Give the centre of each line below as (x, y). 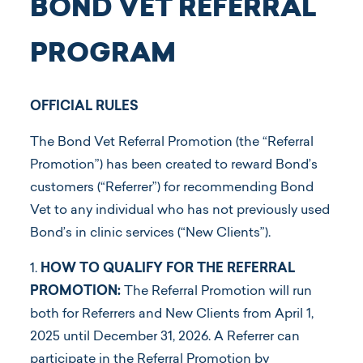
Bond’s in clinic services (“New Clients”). (150, 233)
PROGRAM (103, 56)
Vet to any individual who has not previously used (180, 210)
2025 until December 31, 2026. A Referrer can (165, 337)
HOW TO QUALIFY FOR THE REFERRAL (168, 269)
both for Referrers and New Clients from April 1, (172, 314)
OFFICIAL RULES (84, 107)
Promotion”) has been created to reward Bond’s (174, 165)
